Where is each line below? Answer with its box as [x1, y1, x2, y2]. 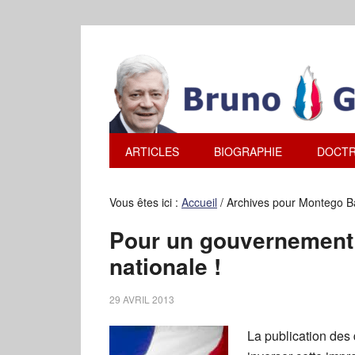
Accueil [181, 194, 217, 210]
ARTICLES [125, 143, 179, 159]
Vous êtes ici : [109, 194, 181, 210]
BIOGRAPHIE [214, 143, 282, 159]
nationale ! [109, 250, 221, 282]
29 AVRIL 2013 [109, 292, 174, 306]
